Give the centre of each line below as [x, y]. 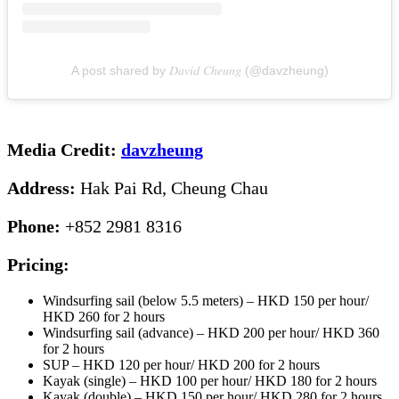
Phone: [36, 226]
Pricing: [41, 264]
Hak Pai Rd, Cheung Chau [174, 187]
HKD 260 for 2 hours [104, 316]
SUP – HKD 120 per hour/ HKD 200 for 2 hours [183, 364]
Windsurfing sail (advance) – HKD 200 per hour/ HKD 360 [211, 332]
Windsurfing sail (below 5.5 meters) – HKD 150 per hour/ [206, 300]
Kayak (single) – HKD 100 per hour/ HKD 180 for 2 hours [212, 380]
